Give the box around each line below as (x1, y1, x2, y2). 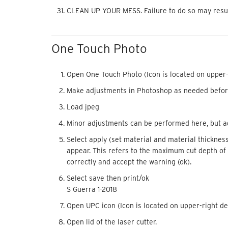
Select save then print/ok (66, 174, 149, 182)
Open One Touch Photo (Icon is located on (66, 70, 207, 78)
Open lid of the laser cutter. (66, 217, 157, 226)
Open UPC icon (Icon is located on (66, 201, 180, 210)
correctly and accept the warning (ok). (66, 157, 191, 166)
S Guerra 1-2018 (66, 185, 117, 193)
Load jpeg (66, 102, 99, 111)
